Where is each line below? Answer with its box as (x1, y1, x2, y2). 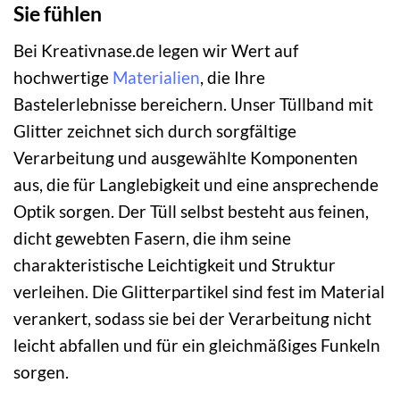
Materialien (112, 66, 200, 87)
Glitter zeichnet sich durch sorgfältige (13, 120, 296, 141)
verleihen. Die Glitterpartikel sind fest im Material (13, 280, 385, 302)
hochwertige (13, 66, 112, 87)
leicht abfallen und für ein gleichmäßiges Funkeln (13, 334, 380, 355)
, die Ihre (200, 66, 265, 87)
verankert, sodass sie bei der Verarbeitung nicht (13, 307, 371, 329)
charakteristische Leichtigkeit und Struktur (13, 254, 336, 275)
